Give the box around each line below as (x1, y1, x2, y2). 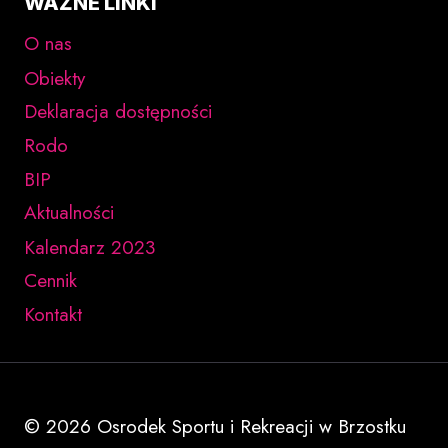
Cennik (24, 267, 77, 295)
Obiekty (24, 64, 85, 92)
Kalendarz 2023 (24, 233, 155, 261)
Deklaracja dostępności (24, 98, 212, 126)
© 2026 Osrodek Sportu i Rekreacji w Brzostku (24, 413, 406, 440)
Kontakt (24, 301, 82, 329)
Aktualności (24, 199, 114, 227)
